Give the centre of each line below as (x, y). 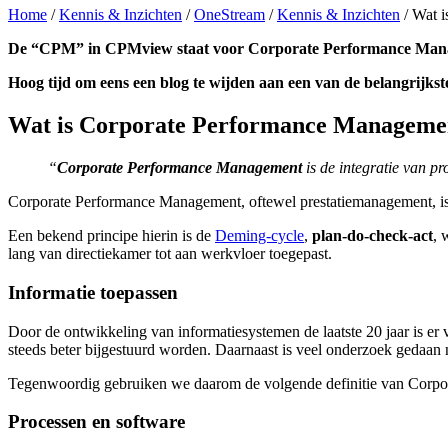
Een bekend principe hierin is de (111, 236)
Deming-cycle (259, 236)
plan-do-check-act (372, 236)
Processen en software (96, 422)
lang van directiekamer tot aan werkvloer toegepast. (170, 254)
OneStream (229, 15)
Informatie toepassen (93, 292)
